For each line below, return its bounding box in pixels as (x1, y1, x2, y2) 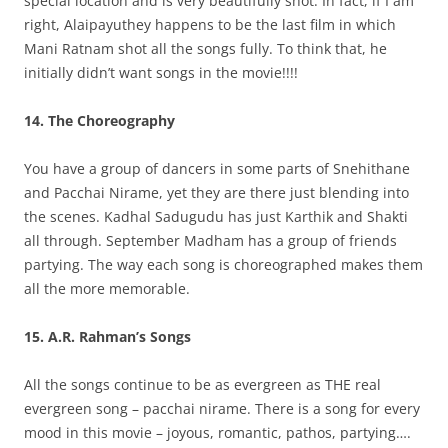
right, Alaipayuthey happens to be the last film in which (24, 15, 396, 34)
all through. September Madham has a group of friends (24, 231, 397, 250)
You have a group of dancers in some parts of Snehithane (24, 159, 410, 178)
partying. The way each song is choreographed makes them (24, 255, 423, 274)
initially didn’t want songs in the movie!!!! (24, 63, 298, 82)
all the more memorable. (24, 279, 190, 298)
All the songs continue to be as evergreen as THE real (24, 375, 381, 394)
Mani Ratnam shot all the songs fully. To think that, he (24, 39, 387, 58)
